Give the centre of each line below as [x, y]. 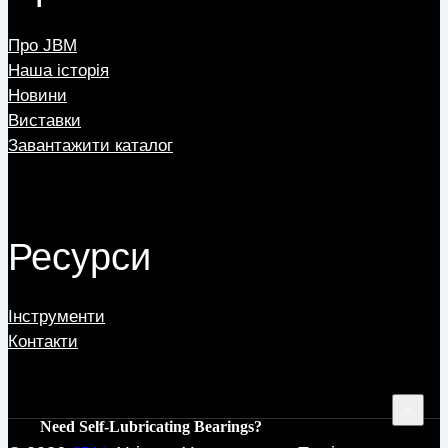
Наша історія [58, 70]
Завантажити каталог [90, 145]
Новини [37, 95]
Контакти [43, 342]
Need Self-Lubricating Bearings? [151, 426]
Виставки [44, 120]
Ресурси [79, 257]
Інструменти [56, 317]
